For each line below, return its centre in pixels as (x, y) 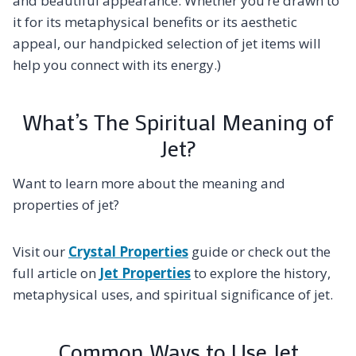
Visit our (41, 252)
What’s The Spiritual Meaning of (178, 122)
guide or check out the (259, 252)
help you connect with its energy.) (117, 65)
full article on (56, 273)
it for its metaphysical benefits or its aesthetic (155, 22)
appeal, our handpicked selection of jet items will (167, 44)
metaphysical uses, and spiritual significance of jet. (173, 295)
